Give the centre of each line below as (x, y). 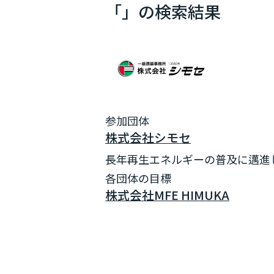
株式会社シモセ (148, 138)
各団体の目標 (138, 178)
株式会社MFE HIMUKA (167, 195)
